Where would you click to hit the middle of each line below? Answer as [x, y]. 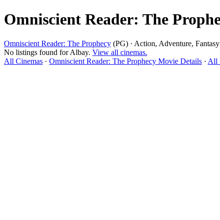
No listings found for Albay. [48, 52]
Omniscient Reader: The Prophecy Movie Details [125, 61]
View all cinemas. [120, 52]
